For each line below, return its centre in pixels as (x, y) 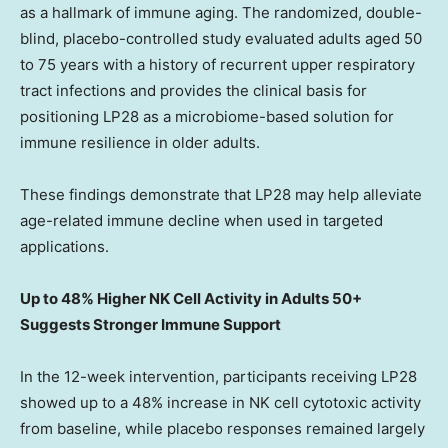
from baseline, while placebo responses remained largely (222, 429)
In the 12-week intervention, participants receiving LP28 (218, 377)
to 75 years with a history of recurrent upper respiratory (217, 65)
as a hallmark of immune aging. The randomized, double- (221, 13)
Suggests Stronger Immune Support (150, 325)
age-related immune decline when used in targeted (201, 221)
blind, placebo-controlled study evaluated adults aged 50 (221, 39)
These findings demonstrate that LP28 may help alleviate (221, 195)
